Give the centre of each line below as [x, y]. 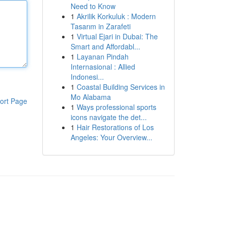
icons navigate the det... [108, 117]
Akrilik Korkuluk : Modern [116, 16]
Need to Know [93, 6]
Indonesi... [87, 77]
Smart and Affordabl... [105, 46]
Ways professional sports [116, 107]
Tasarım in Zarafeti [100, 26]
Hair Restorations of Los [115, 127]
